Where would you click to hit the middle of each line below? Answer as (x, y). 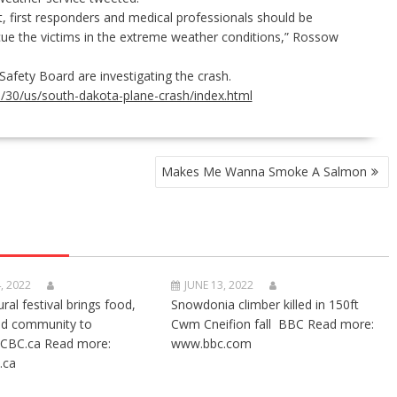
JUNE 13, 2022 (219, 284)
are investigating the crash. (152, 75)
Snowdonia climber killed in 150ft (265, 304)
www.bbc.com (212, 343)
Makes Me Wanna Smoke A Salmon (264, 171)
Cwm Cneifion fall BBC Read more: (273, 323)
